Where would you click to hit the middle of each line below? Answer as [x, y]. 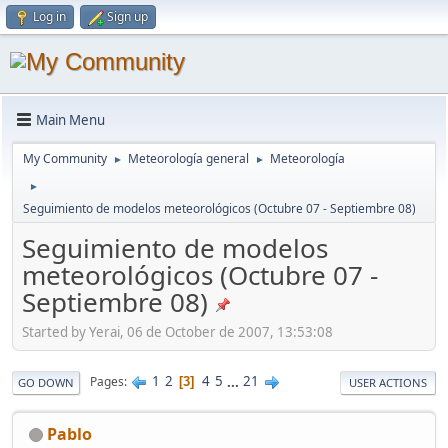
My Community [65, 158]
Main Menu [70, 119]
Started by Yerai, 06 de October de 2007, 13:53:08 [177, 331]
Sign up [127, 16]
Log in [49, 16]
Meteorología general [188, 158]
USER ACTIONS [388, 382]
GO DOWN [46, 382]
